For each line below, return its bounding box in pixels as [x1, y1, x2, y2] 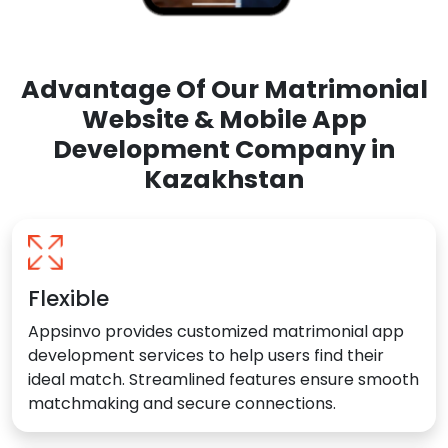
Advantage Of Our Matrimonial [20, 72, 428, 108]
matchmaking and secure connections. [28, 392, 336, 416]
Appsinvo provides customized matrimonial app [28, 320, 404, 344]
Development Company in [53, 132, 395, 168]
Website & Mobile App [81, 102, 367, 138]
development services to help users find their [28, 344, 384, 368]
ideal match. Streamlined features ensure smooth [28, 368, 419, 392]
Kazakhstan [144, 162, 304, 198]
